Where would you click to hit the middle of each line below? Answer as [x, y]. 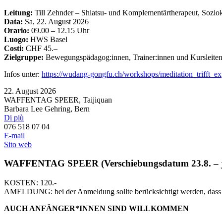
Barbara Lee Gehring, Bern [47, 109]
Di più [14, 117]
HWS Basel [48, 39]
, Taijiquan [95, 100]
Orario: [17, 30]
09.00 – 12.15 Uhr [59, 30]
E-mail [14, 135]
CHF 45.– [41, 48]
